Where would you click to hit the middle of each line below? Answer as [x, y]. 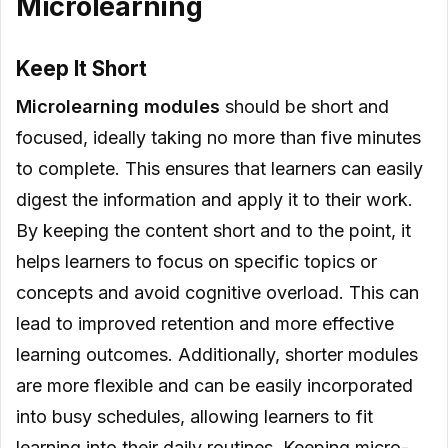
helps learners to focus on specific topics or [196, 261]
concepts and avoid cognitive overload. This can [217, 292]
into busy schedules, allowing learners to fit [194, 416]
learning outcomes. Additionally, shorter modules [217, 354]
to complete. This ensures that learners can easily [219, 168]
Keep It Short [81, 68]
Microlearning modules [118, 106]
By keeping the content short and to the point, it [213, 230]
